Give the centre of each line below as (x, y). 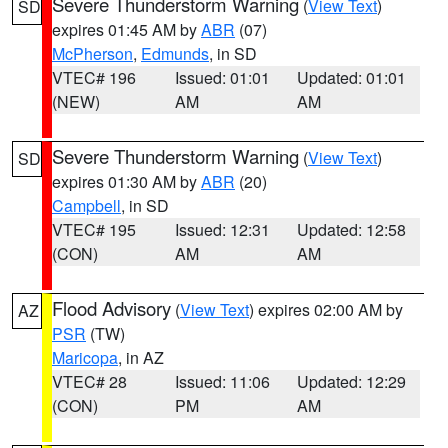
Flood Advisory (111, 308)
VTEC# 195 (94, 229)
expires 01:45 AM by (126, 29)
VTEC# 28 (89, 381)
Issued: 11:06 (222, 381)
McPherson (92, 53)
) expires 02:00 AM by (326, 309)
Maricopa (85, 357)
